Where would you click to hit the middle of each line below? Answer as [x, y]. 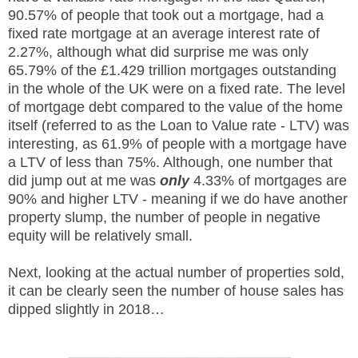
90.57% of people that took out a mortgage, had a [166, 15]
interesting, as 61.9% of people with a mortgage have [177, 144]
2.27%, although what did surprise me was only [158, 52]
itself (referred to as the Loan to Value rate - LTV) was [179, 125]
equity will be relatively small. [100, 236]
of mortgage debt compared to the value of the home [175, 107]
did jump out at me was [84, 181]
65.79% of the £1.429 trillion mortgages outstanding [172, 70]
